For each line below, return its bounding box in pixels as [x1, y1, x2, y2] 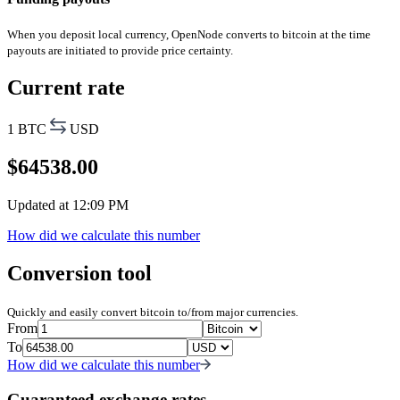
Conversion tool [7, 261, 152, 285]
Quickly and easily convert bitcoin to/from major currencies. [7, 304, 298, 319]
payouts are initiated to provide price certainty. [7, 44, 233, 58]
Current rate [7, 76, 125, 100]
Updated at [7, 197, 72, 212]
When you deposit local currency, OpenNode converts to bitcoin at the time [7, 28, 371, 42]
